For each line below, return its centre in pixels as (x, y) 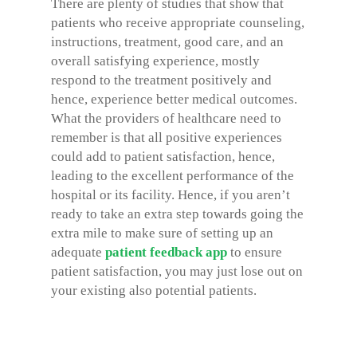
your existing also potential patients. (154, 290)
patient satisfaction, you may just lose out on (177, 271)
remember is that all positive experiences (167, 137)
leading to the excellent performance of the (173, 176)
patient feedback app (166, 252)
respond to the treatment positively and (161, 80)
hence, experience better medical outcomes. (174, 99)
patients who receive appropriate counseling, (178, 23)
